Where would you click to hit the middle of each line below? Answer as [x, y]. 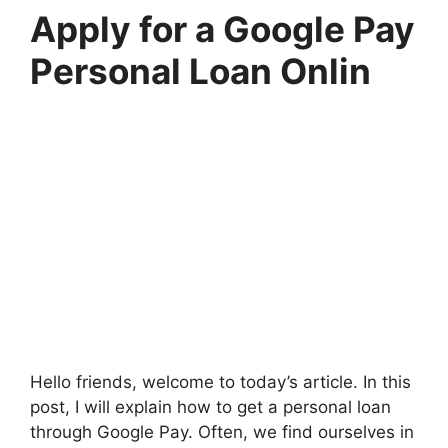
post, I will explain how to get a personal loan [210, 407]
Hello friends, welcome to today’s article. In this [220, 382]
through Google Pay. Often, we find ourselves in [222, 432]
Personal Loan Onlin [200, 71]
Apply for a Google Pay [222, 29]
